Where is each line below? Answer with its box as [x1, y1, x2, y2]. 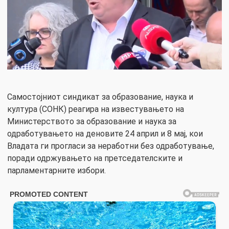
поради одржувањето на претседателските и [7, 153, 182, 164]
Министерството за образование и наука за [7, 117, 176, 127]
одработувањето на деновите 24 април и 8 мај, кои [7, 129, 203, 139]
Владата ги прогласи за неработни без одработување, [7, 141, 214, 151]
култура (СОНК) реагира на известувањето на [7, 104, 184, 114]
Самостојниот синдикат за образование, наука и [7, 92, 193, 102]
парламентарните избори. [7, 166, 106, 176]
